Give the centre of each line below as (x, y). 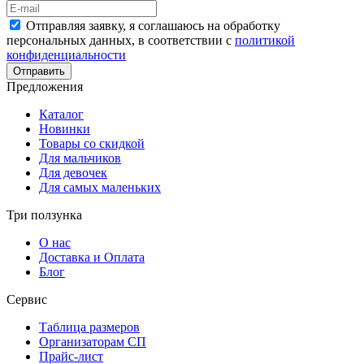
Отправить (39, 71)
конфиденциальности (66, 54)
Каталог (61, 114)
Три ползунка (44, 214)
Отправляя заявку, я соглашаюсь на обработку (153, 25)
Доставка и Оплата (92, 257)
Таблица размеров (89, 327)
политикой (265, 40)
